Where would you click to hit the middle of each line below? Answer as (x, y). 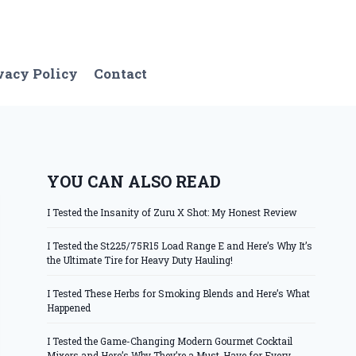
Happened (69, 307)
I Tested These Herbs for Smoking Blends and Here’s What (179, 293)
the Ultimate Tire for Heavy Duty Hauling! (140, 259)
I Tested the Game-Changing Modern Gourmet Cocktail (170, 341)
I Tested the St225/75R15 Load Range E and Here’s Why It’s (180, 245)
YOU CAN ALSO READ (134, 181)
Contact (121, 74)
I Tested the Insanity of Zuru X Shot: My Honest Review (172, 212)
